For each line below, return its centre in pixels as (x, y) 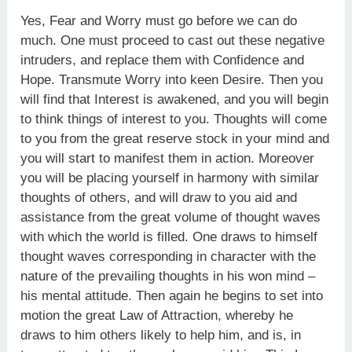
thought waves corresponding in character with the (169, 257)
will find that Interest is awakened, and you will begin (175, 99)
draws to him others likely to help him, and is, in (161, 335)
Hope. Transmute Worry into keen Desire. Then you (172, 80)
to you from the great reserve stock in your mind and (175, 139)
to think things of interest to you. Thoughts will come (174, 119)
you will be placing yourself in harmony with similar (170, 178)
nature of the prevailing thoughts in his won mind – (168, 276)
